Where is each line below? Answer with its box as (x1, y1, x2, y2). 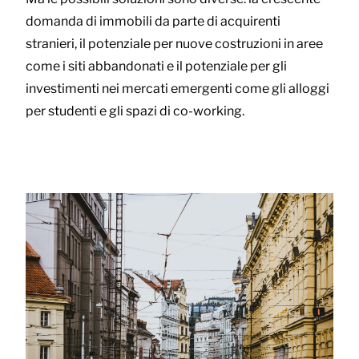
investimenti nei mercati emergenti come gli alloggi (26, 80, 329, 96)
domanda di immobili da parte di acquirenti (26, 13, 280, 29)
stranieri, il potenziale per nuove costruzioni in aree (26, 35, 323, 51)
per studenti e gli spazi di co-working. (26, 103, 244, 119)
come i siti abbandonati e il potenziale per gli (26, 58, 287, 74)
